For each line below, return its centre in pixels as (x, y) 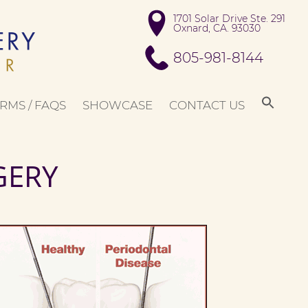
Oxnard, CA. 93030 (217, 28)
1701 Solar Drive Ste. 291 (229, 19)
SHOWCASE (117, 105)
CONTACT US (207, 105)
